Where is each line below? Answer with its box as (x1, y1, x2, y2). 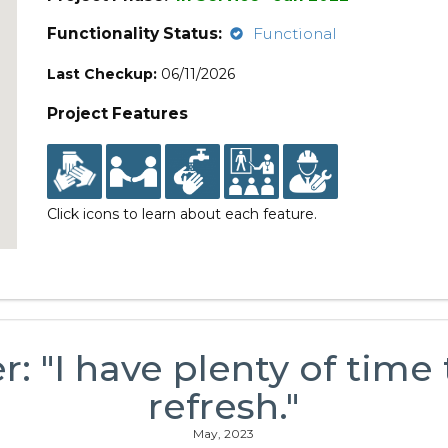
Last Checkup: (47, 65, 158, 83)
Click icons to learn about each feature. (47, 205, 318, 223)
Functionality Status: (47, 24, 223, 43)
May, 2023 (193, 426, 255, 441)
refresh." (148, 384, 300, 428)
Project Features (47, 104, 189, 123)
